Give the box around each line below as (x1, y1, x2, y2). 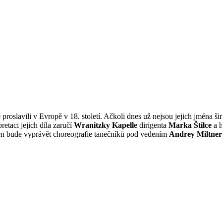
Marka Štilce (168, 120, 212, 129)
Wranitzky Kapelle (74, 120, 137, 129)
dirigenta (137, 120, 168, 129)
